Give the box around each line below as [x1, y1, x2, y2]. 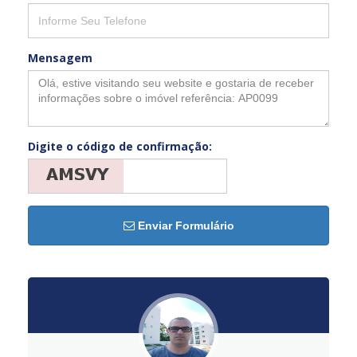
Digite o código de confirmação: [28, 138, 212, 154]
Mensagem [28, 49, 92, 65]
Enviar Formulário [134, 218, 234, 232]
